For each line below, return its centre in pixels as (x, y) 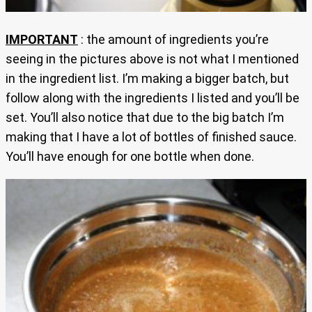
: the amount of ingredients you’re (173, 39)
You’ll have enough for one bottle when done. (130, 156)
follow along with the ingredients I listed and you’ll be (153, 97)
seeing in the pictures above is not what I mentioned (152, 58)
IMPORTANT (42, 39)
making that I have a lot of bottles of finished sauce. (151, 136)
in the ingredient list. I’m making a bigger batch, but (147, 78)
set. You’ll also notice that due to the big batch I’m (145, 117)
